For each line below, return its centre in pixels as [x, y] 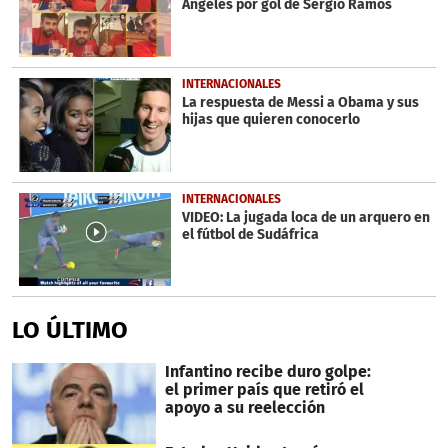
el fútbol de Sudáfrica [250, 234]
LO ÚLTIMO [70, 330]
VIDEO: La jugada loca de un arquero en [305, 217]
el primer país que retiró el [264, 390]
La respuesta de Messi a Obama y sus [300, 102]
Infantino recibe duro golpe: [267, 372]
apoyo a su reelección [244, 408]
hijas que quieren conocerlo [270, 119]
